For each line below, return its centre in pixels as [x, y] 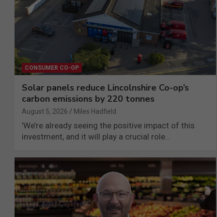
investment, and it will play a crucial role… [96, 137]
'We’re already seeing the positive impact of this [108, 126]
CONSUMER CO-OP [52, 68]
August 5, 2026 [45, 112]
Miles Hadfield [95, 112]
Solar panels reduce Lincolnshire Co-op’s [105, 88]
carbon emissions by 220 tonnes [88, 99]
